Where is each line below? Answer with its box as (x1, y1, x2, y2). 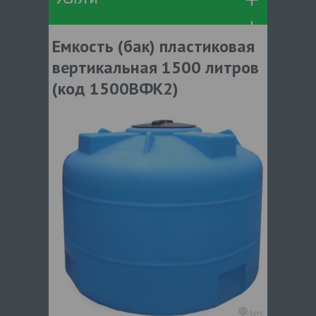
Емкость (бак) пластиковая (52, 35, 255, 57)
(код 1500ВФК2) (52, 77, 178, 99)
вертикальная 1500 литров (52, 56, 259, 78)
